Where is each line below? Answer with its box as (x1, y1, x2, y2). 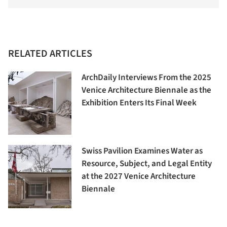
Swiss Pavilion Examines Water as (82, 145, 203, 158)
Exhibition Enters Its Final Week (82, 97, 197, 109)
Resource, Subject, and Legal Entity (82, 158, 212, 170)
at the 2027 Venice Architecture (82, 170, 196, 183)
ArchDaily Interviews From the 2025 (82, 71, 211, 84)
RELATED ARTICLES (8, 47, 92, 61)
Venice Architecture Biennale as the (82, 84, 211, 97)
